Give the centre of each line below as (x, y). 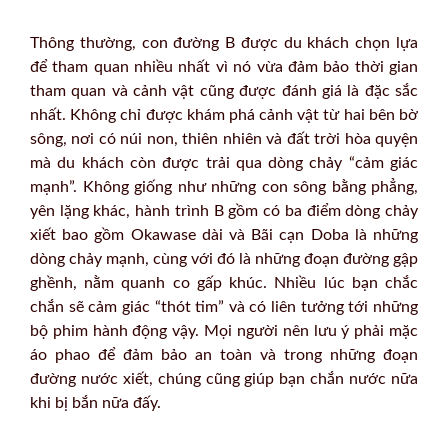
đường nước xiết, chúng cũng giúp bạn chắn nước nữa (224, 379)
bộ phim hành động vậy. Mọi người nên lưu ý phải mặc (224, 331)
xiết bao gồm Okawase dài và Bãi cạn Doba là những (224, 235)
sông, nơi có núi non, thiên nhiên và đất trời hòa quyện (224, 139)
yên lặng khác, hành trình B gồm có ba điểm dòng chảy (224, 211)
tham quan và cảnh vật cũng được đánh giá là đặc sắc (224, 91)
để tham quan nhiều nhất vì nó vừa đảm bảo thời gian (224, 67)
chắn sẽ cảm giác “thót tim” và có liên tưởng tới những (224, 307)
